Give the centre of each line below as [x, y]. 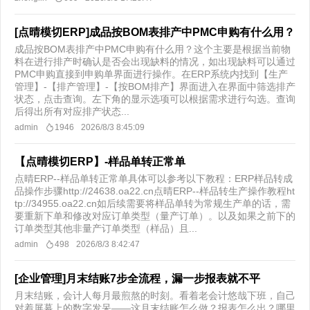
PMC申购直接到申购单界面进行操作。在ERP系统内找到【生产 [151, 74]
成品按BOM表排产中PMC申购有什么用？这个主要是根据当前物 [153, 49]
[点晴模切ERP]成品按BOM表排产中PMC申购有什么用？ [155, 32]
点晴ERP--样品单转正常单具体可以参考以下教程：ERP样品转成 [154, 179]
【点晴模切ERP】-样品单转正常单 [100, 162]
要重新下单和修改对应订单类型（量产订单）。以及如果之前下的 [155, 216]
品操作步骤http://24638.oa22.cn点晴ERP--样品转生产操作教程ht [155, 191]
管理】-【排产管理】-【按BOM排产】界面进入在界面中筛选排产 [155, 86]
